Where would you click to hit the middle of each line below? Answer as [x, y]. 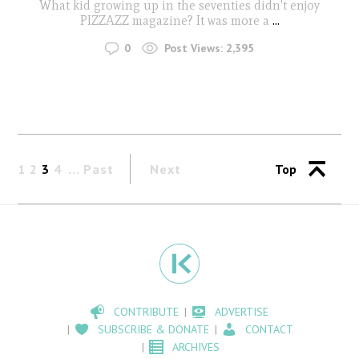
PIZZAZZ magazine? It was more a [174, 20]
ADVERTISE [242, 312]
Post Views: [194, 48]
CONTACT [270, 330]
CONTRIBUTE [147, 312]
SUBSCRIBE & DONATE [154, 330]
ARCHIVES [196, 347]
